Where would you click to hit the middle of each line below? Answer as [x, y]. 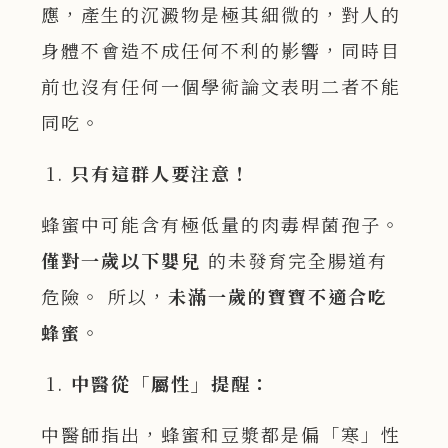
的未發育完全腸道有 [295, 260]
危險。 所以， [105, 296]
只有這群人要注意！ [161, 173]
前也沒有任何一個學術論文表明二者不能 [221, 86]
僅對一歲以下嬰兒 [121, 260]
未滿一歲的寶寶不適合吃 [278, 296]
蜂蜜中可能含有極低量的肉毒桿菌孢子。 [221, 224]
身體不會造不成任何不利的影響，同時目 [221, 50]
